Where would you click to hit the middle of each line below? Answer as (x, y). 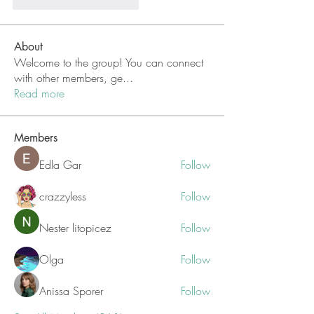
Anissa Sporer (71, 291)
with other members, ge (68, 78)
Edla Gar (60, 165)
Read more (39, 93)
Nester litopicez (75, 228)
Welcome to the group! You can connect (109, 62)
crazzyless (63, 196)
